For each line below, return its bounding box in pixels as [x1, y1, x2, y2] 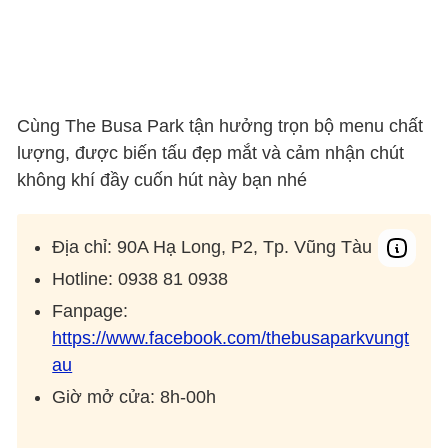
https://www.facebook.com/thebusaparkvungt [52, 328, 410, 349]
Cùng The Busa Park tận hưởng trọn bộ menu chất [17, 116, 424, 137]
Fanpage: [52, 301, 129, 322]
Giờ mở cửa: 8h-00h [52, 387, 217, 408]
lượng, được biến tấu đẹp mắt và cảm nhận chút [17, 143, 405, 164]
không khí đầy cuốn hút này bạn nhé [17, 170, 308, 191]
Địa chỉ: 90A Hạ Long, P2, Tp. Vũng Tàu [52, 237, 373, 258]
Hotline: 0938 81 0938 [52, 269, 229, 290]
